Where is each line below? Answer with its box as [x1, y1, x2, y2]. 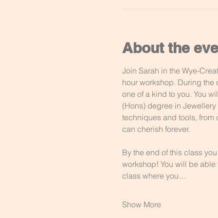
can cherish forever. [122, 124, 192, 134]
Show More [122, 200, 161, 209]
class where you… [122, 171, 186, 181]
